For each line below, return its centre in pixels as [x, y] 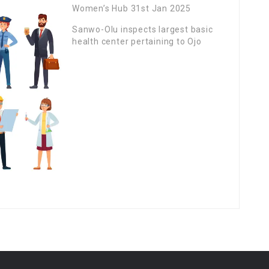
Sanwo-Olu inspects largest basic [143, 29]
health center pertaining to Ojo [137, 41]
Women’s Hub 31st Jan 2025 [131, 8]
